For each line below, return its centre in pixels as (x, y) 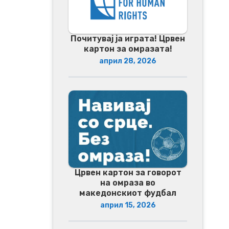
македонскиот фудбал (128, 193)
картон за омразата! (128, 49)
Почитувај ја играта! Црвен (128, 38)
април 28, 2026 (128, 61)
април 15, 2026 (128, 205)
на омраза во (128, 183)
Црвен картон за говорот (128, 173)
